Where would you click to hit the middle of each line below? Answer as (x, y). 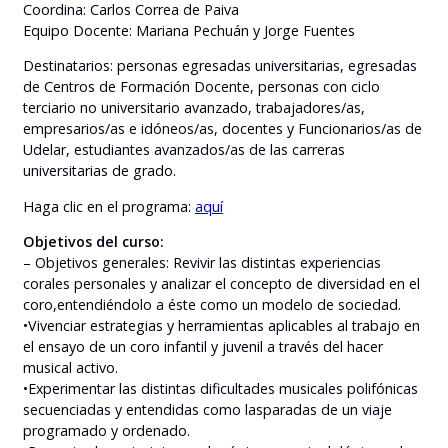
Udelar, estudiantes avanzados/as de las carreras (184, 150)
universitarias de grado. (99, 171)
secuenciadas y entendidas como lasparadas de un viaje (207, 409)
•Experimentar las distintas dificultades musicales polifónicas (220, 388)
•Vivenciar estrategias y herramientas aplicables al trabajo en (221, 325)
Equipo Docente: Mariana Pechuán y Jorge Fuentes (189, 30)
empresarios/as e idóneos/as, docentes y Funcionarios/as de (222, 129)
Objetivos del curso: (93, 241)
